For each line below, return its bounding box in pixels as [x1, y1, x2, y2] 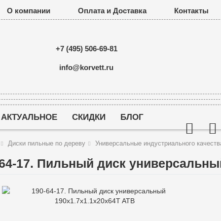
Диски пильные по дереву [7, 140, 85, 147]
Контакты [174, 6, 209, 15]
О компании [7, 6, 50, 15]
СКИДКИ [72, 112, 106, 122]
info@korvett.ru [59, 63, 114, 72]
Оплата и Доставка [78, 6, 147, 15]
